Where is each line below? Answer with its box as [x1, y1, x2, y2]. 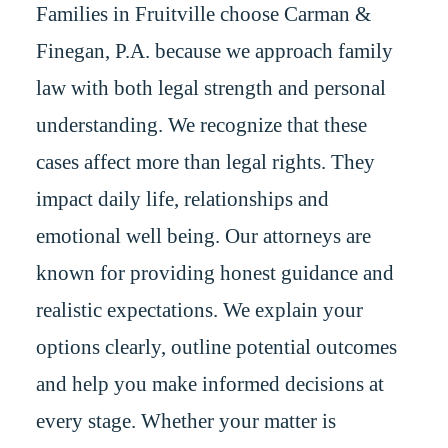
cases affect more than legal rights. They [35, 151, 375, 174]
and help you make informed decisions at [35, 373, 384, 396]
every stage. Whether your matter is [35, 410, 336, 433]
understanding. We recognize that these [35, 114, 367, 137]
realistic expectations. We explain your [35, 299, 363, 322]
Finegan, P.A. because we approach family [35, 40, 393, 63]
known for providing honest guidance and [35, 262, 394, 285]
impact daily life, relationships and [35, 188, 329, 211]
